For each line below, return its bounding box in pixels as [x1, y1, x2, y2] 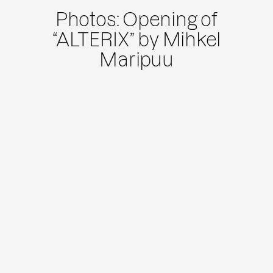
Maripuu [99, 50, 174, 71]
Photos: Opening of [55, 10, 218, 30]
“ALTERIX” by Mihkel [52, 30, 221, 51]
